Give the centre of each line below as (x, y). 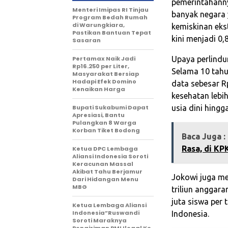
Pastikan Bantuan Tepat (112, 33)
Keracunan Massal (103, 164)
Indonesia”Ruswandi (106, 213)
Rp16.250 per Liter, (101, 66)
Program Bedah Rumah (110, 18)
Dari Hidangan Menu (105, 179)
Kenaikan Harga (99, 89)
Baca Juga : (204, 137)
